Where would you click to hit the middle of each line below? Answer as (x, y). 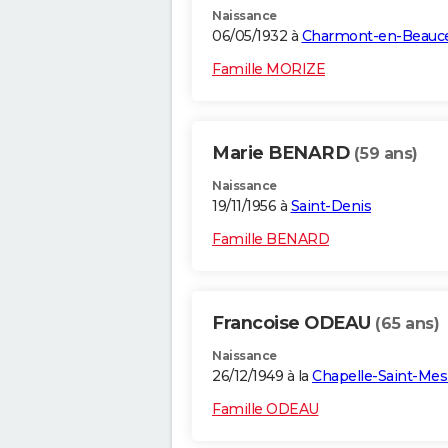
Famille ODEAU (265, 409)
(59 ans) (385, 154)
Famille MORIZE (268, 69)
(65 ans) (407, 324)
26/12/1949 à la (262, 376)
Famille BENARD (270, 239)
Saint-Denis (330, 206)
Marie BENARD (283, 153)
